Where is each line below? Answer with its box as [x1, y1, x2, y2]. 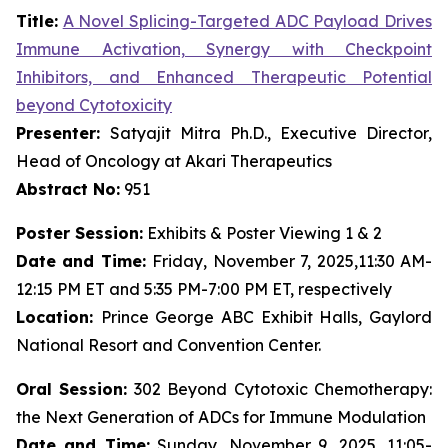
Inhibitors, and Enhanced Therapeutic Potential [16, 67, 432, 87]
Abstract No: [16, 179, 120, 199]
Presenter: [16, 123, 110, 143]
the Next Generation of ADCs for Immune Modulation [16, 407, 426, 427]
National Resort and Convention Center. [16, 335, 321, 355]
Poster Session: [16, 223, 143, 243]
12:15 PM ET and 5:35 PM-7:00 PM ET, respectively [16, 279, 392, 299]
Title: [16, 11, 58, 31]
